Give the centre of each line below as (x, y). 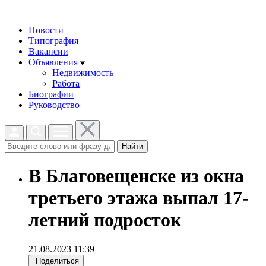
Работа (66, 83)
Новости (46, 30)
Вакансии (48, 51)
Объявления (53, 62)
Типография (53, 41)
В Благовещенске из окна (136, 176)
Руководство (54, 105)
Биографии (51, 94)
